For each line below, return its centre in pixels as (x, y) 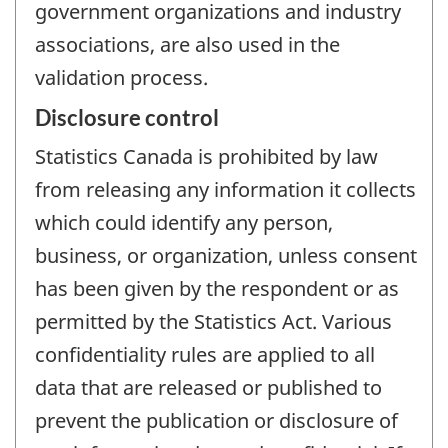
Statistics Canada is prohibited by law (206, 156)
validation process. (121, 78)
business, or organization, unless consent (226, 255)
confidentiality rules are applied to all (205, 354)
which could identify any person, (184, 222)
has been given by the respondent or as (217, 288)
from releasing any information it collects (225, 189)
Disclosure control (127, 117)
